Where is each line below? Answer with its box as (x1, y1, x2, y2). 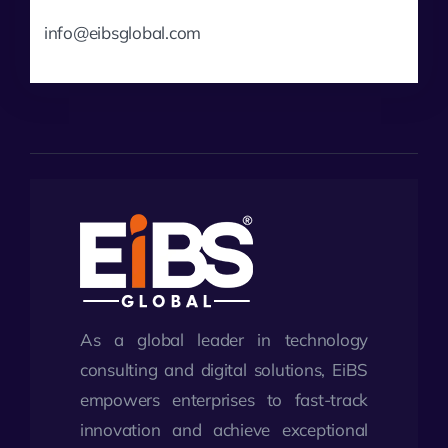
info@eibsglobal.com (44, 21, 202, 43)
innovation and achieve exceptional (79, 418, 369, 440)
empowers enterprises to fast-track (79, 388, 369, 410)
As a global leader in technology (79, 328, 369, 350)
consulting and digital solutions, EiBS (79, 358, 369, 380)
